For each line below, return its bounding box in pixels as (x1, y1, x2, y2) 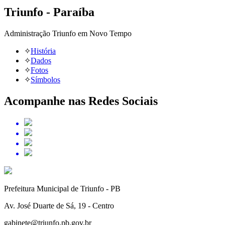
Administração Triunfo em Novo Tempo (4, 29, 132, 38)
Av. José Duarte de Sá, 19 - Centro (4, 201, 114, 210)
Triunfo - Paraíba (4, 6, 94, 19)
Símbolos (31, 75, 60, 84)
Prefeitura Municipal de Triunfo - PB (4, 184, 121, 193)
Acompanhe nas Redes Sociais (4, 94, 158, 108)
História (31, 47, 56, 56)
